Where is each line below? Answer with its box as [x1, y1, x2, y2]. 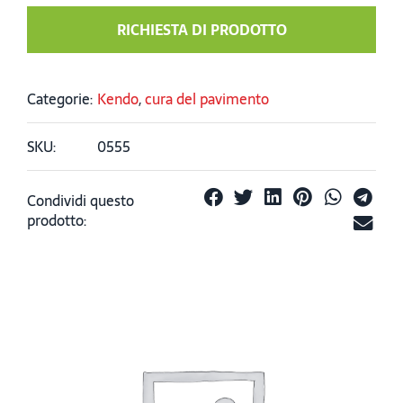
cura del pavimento [144, 86, 269, 111]
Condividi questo [27, 189, 134, 213]
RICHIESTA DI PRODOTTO [116, 17, 287, 41]
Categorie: [27, 86, 93, 111]
